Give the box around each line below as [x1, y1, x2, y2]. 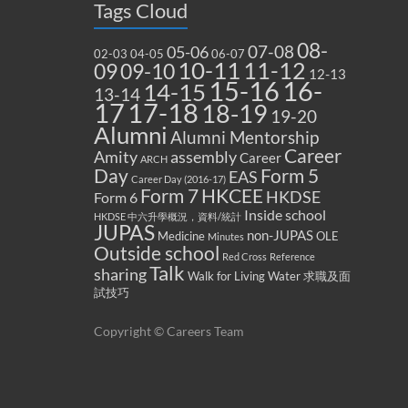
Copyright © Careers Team [94, 323, 244, 339]
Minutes [208, 230, 244, 242]
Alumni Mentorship [170, 127, 319, 148]
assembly [170, 148, 237, 167]
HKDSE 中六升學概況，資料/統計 [94, 210, 241, 222]
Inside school [244, 206, 326, 223]
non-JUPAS [247, 227, 313, 243]
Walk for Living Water [188, 269, 301, 283]
